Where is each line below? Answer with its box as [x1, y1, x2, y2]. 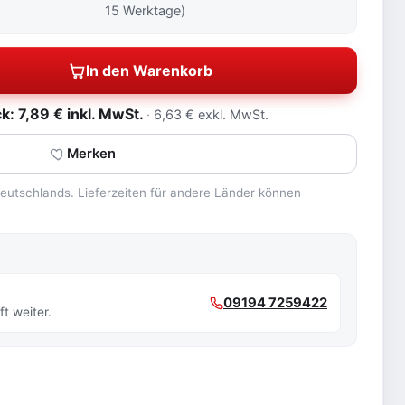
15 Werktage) [105, 3, 186, 18]
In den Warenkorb [86, 61, 213, 80]
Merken [67, 146, 117, 162]
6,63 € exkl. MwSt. [154, 107, 269, 122]
